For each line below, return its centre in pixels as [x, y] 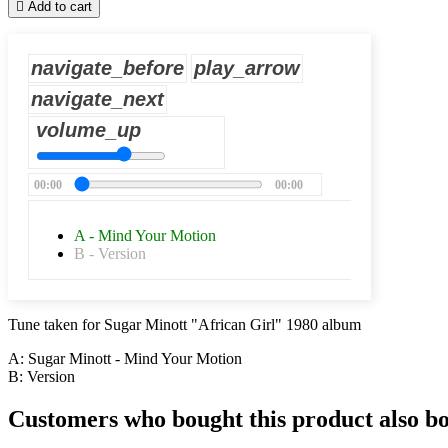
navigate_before [107, 68]
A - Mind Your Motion [145, 236]
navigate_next [97, 99]
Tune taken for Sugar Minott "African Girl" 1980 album [184, 325]
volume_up [88, 130]
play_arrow [247, 68]
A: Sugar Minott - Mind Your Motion [125, 359]
